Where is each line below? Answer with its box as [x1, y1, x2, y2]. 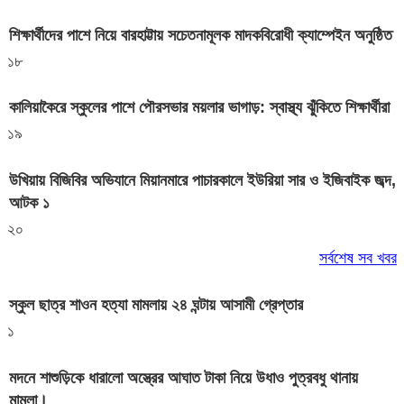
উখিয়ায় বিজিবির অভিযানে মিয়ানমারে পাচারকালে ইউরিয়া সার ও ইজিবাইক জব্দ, [9, 171, 396, 190]
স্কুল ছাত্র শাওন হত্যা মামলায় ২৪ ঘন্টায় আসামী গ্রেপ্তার [9, 296, 303, 315]
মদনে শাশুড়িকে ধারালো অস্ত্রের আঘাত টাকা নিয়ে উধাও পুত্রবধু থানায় [9, 369, 358, 388]
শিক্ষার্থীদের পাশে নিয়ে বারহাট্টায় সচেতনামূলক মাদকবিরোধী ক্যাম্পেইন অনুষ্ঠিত [9, 25, 392, 44]
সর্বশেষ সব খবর [319, 249, 397, 268]
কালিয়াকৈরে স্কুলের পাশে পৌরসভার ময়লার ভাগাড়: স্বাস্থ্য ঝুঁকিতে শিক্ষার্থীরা [9, 98, 390, 117]
